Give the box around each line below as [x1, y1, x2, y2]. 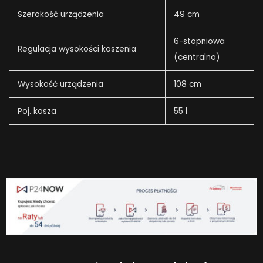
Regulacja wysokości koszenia [17, 43, 136, 55]
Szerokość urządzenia [17, 9, 104, 21]
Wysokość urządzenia [17, 79, 103, 90]
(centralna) [173, 52, 220, 63]
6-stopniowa [173, 36, 225, 48]
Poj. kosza [17, 106, 56, 117]
